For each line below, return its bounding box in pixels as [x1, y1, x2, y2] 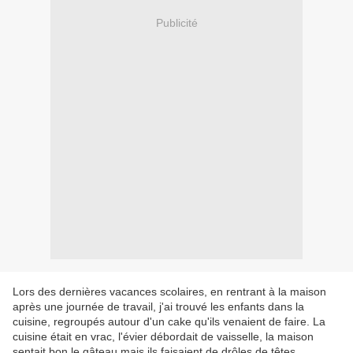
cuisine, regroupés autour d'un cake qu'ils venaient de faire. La [13, 315, 325, 329]
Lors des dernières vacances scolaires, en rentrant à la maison [13, 285, 326, 299]
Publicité [155, 16, 198, 29]
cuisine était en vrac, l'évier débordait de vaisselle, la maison [13, 330, 314, 344]
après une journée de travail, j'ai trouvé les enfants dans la [13, 300, 304, 314]
